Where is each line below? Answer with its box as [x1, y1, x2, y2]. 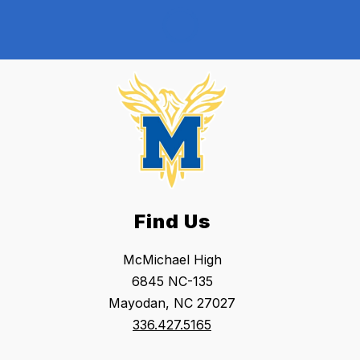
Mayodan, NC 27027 [108, 295, 235, 312]
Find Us [133, 210, 211, 234]
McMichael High [122, 252, 222, 268]
